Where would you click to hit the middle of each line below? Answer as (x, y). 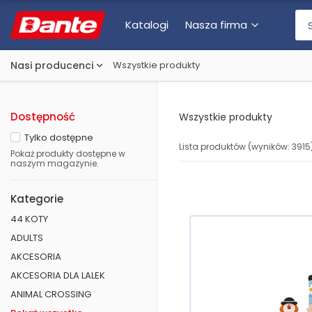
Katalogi (147, 25)
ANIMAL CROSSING (51, 294)
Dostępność (43, 117)
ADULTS (27, 238)
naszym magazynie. (55, 163)
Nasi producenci (52, 65)
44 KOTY (29, 219)
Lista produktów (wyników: (235, 147)
